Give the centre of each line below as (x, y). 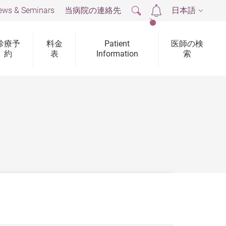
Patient (117, 44)
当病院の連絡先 (93, 10)
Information (117, 54)
